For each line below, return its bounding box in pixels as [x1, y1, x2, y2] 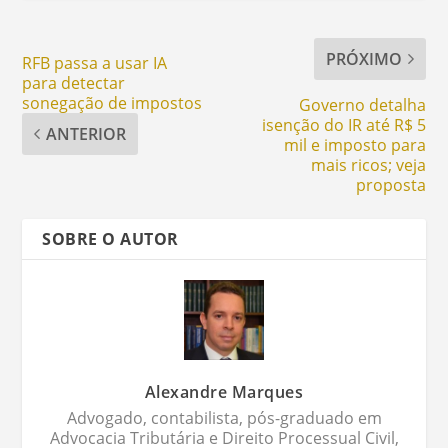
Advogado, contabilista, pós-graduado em [66, 406, 382, 429]
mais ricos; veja [310, 153, 426, 176]
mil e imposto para [283, 133, 426, 156]
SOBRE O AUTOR [42, 227, 179, 250]
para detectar [22, 71, 126, 94]
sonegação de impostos [22, 91, 203, 114]
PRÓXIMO [325, 47, 402, 70]
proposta [355, 173, 426, 196]
